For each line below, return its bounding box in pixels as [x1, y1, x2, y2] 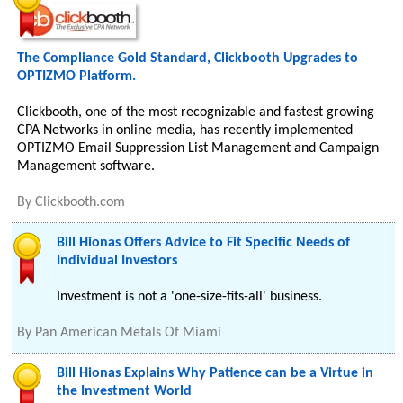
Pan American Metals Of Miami [35, 326, 222, 340]
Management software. [17, 159, 156, 174]
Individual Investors [57, 254, 178, 268]
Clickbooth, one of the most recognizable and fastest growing [17, 105, 375, 120]
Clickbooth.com [35, 195, 126, 210]
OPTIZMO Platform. [17, 69, 137, 84]
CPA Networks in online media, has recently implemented [17, 123, 354, 138]
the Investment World [57, 384, 193, 399]
